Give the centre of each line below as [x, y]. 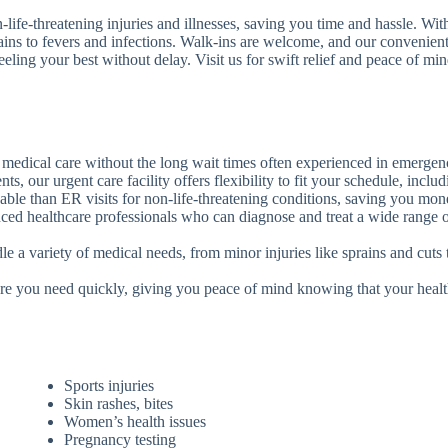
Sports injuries [109, 385]
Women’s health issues [135, 421]
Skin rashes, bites [118, 403]
